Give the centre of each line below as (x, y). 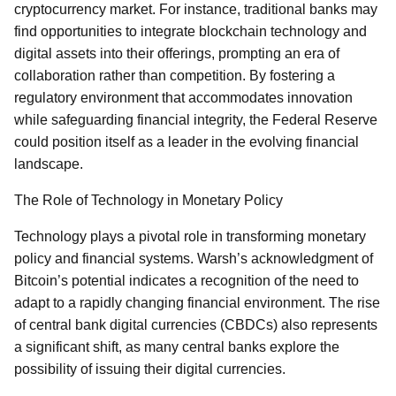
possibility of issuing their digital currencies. (150, 369)
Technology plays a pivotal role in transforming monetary (190, 236)
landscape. (49, 164)
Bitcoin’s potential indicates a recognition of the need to (187, 281)
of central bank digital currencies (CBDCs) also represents (196, 325)
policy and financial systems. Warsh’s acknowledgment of (194, 259)
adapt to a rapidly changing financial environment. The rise (197, 303)
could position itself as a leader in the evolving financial (187, 142)
